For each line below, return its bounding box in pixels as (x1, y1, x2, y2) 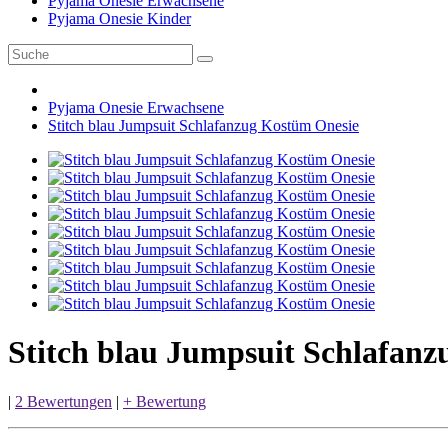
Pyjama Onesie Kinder (48, 10, 191, 27)
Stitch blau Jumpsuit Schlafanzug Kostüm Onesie (48, 117, 359, 134)
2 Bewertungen (15, 392, 112, 410)
